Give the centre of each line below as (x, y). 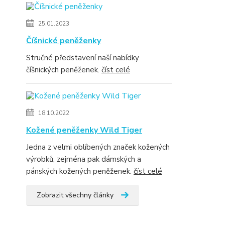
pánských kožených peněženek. (80, 171)
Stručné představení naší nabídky (83, 58)
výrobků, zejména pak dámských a (84, 159)
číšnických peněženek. (64, 70)
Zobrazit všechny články (75, 195)
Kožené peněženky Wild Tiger (84, 130)
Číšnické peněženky (64, 41)
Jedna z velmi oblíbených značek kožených (98, 147)
